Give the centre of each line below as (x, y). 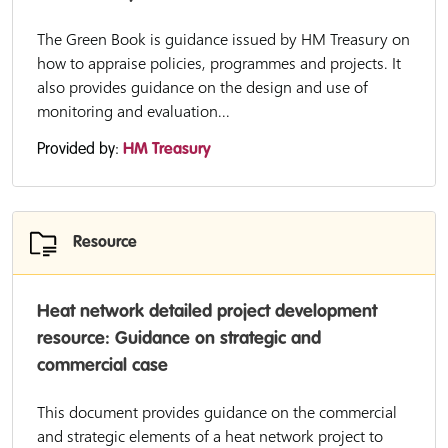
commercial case (102, 366)
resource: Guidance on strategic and (179, 339)
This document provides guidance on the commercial (217, 412)
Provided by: (80, 150)
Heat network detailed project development (207, 312)
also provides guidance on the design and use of (202, 87)
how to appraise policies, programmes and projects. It (219, 63)
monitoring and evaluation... (133, 111)
